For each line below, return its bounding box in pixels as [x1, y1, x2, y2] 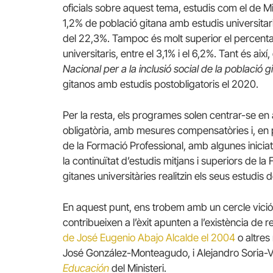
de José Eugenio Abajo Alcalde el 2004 [63, 232, 235, 244]
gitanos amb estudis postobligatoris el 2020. [63, 77, 258, 90]
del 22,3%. [63, 32, 112, 44]
